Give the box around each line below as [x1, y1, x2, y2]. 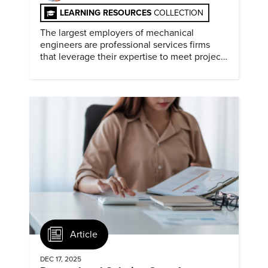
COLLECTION [154, 7, 203, 18]
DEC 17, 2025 [40, 255, 81, 264]
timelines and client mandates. [40, 62, 167, 75]
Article [70, 228, 98, 240]
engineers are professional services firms [40, 38, 210, 51]
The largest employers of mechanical [40, 26, 194, 39]
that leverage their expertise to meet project [40, 50, 224, 63]
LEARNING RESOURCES [60, 7, 154, 18]
